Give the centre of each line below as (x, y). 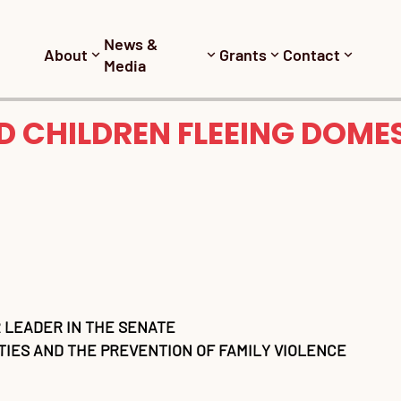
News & (131, 43)
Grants (243, 54)
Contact (312, 54)
